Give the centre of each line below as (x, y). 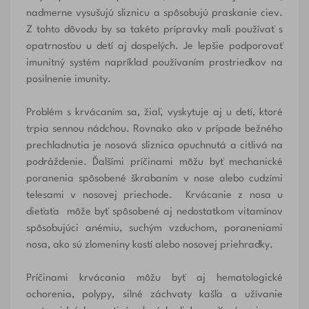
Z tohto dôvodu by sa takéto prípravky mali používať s (154, 30)
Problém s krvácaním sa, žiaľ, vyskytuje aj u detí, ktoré (154, 113)
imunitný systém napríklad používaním (118, 63)
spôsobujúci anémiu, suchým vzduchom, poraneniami (154, 229)
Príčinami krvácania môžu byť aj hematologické (154, 279)
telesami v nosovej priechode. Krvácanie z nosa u (154, 196)
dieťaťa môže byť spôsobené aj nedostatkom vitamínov (154, 212)
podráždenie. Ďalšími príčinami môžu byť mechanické (154, 163)
